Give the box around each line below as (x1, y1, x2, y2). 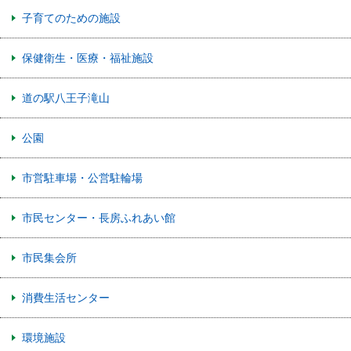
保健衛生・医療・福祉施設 (22, 49, 154, 65)
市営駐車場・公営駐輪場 (22, 169, 143, 185)
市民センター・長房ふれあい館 (22, 209, 175, 225)
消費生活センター (22, 289, 110, 305)
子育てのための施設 (22, 9, 121, 25)
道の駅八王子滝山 (22, 89, 110, 105)
